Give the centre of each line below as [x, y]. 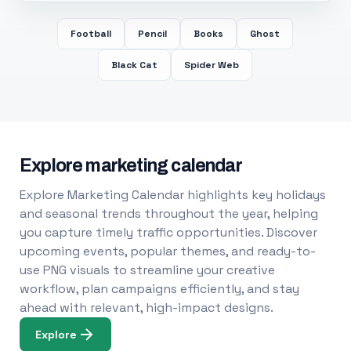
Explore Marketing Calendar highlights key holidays [172, 195]
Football [91, 34]
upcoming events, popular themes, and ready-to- [167, 251]
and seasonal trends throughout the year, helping [168, 213]
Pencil [153, 34]
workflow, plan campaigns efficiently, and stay [159, 289]
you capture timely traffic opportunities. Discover [168, 232]
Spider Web [212, 65]
